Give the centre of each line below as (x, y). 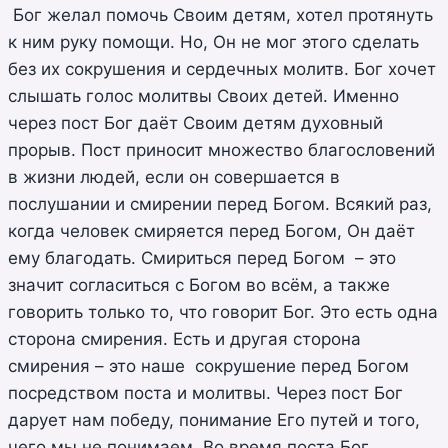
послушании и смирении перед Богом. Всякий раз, (220, 204)
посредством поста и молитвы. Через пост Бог (205, 393)
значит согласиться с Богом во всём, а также (199, 285)
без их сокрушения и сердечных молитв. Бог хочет (222, 69)
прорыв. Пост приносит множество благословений (221, 150)
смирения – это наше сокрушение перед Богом (208, 366)
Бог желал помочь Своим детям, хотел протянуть (220, 15)
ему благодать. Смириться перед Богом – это (202, 258)
